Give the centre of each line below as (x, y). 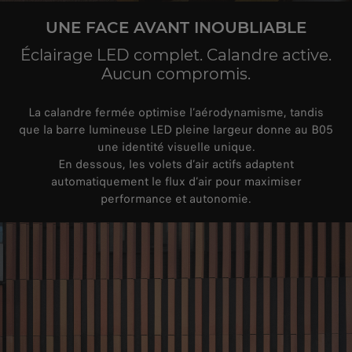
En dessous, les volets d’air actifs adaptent (176, 164)
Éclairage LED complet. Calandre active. (176, 55)
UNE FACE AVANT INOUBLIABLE (176, 27)
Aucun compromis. (176, 73)
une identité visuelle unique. (176, 147)
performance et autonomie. (176, 198)
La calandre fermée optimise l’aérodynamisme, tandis (176, 112)
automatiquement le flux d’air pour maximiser (176, 181)
